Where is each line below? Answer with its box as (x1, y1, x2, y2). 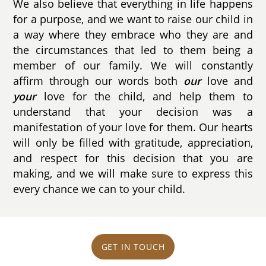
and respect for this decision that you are (13, 151, 253, 166)
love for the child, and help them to (36, 89, 253, 104)
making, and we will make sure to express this (13, 166, 253, 181)
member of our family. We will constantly (13, 58, 253, 73)
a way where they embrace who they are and (13, 27, 253, 42)
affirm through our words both (13, 74, 184, 88)
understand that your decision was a (13, 104, 253, 119)
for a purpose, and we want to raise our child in (13, 12, 253, 27)
